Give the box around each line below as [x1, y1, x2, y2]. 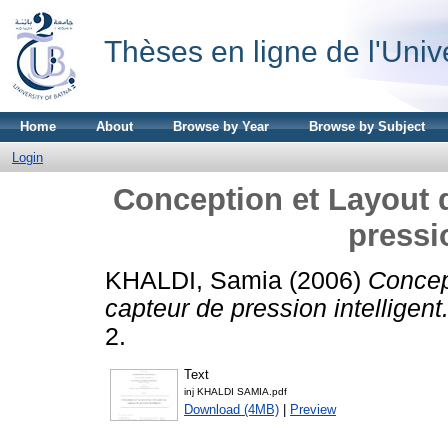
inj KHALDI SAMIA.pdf [184, 385, 287, 397]
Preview [290, 401, 336, 417]
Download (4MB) [184, 401, 279, 417]
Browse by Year [173, 119, 269, 134]
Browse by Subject [309, 119, 425, 134]
